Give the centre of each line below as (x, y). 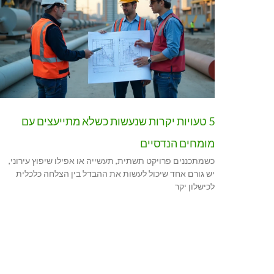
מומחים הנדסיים (177, 143)
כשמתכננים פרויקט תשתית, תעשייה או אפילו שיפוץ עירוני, (112, 160)
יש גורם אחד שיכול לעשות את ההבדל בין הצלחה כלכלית (115, 173)
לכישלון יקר (195, 186)
